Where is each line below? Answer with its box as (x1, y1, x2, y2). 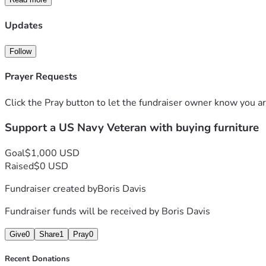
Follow (9, 46, 31, 56)
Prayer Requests (5, 70, 77, 84)
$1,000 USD (25, 146, 80, 160)
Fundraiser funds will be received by (5, 204, 161, 218)
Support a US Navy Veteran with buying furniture (5, 120, 259, 136)
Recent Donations (5, 254, 69, 265)
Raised (5, 159, 34, 173)
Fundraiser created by (5, 182, 97, 195)
